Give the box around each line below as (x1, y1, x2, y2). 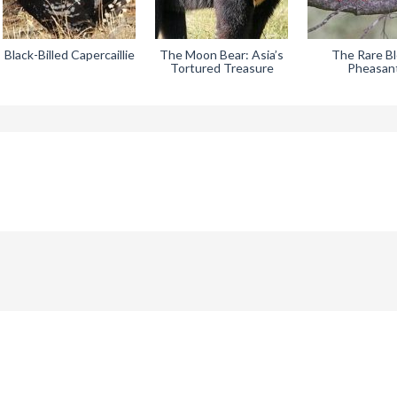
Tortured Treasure (169, 60, 274, 76)
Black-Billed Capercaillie (4, 47, 135, 63)
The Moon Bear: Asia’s (160, 47, 284, 63)
